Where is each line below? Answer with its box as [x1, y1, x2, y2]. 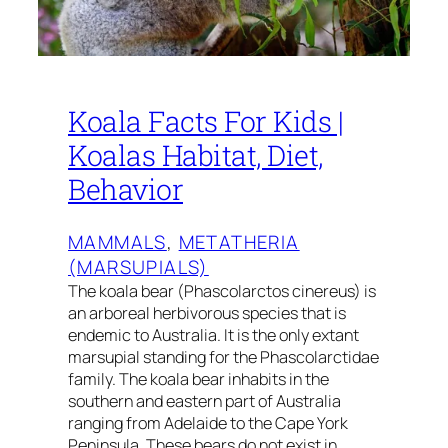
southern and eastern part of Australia [68, 389, 341, 412]
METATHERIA [178, 228, 300, 255]
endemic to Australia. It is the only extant [68, 323, 359, 346]
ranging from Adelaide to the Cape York [68, 411, 348, 434]
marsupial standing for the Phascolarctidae [68, 345, 379, 368]
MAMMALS [68, 228, 167, 255]
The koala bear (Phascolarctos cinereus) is [68, 279, 376, 302]
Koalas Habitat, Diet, [68, 136, 323, 175]
